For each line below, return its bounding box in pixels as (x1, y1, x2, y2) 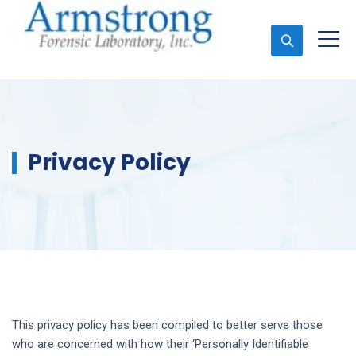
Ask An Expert (56, 114, 126, 127)
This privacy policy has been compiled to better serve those (12, 318, 323, 332)
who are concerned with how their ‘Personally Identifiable (12, 337, 308, 351)
